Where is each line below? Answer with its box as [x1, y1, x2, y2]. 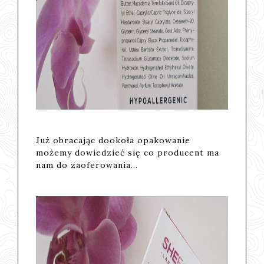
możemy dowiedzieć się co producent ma [36, 147, 220, 158]
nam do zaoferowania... [36, 159, 138, 170]
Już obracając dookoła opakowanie [36, 134, 191, 146]
